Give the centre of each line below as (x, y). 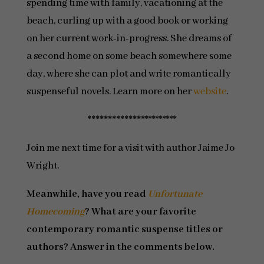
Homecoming (55, 212)
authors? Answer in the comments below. (120, 247)
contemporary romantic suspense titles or (124, 230)
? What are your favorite (140, 212)
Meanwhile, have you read (87, 194)
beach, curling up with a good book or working (127, 21)
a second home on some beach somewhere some (129, 56)
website (209, 92)
